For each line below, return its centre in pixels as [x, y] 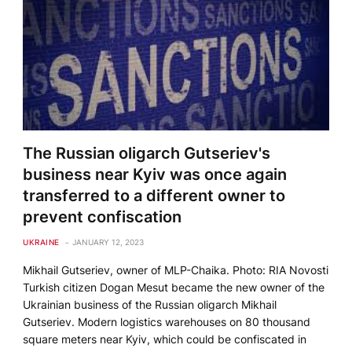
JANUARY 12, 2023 [108, 242]
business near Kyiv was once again [155, 175]
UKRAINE [41, 242]
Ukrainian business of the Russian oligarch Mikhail [150, 305]
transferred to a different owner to [154, 196]
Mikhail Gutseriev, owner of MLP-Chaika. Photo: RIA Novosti [176, 270]
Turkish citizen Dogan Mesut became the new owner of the [174, 288]
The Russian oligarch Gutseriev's [147, 154]
